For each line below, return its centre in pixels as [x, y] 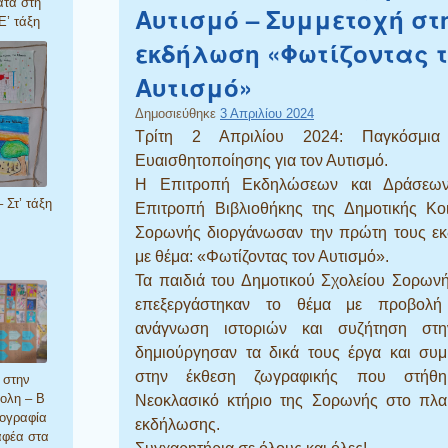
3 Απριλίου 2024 [267, 114]
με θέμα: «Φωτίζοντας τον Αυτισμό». [262, 257]
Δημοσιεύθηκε [177, 114]
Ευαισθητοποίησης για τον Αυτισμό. [261, 161]
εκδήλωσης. [177, 425]
